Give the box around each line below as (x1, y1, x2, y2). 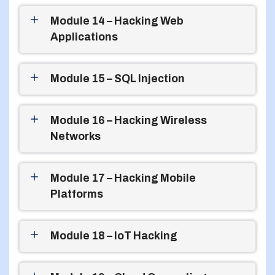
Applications (50, 31, 118, 43)
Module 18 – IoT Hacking (50, 230, 177, 242)
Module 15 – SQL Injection (50, 72, 185, 85)
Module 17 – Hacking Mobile (50, 172, 196, 184)
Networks (50, 130, 101, 142)
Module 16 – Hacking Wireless (50, 114, 207, 126)
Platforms (50, 188, 103, 200)
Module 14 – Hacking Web (50, 15, 184, 27)
